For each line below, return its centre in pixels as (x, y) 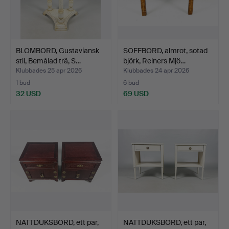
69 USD (136, 93)
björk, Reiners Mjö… (154, 61)
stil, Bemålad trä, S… (48, 61)
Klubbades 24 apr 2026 (156, 70)
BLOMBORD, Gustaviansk (58, 50)
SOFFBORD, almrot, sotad (165, 50)
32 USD (28, 93)
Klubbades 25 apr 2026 (49, 70)
